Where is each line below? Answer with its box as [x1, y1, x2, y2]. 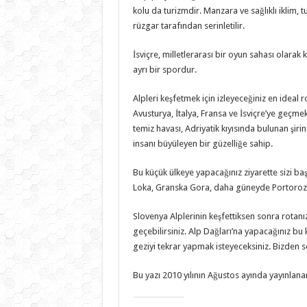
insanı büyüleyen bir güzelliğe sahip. [132, 138, 273, 149]
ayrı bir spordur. [132, 64, 197, 75]
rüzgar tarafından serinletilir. [132, 20, 245, 31]
